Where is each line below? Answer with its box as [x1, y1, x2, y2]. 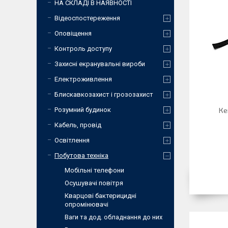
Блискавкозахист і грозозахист [54, 91, 153, 98]
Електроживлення [54, 75, 112, 83]
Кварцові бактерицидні [65, 192, 136, 199]
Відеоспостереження [54, 14, 120, 22]
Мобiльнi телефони [65, 166, 124, 174]
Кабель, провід [54, 121, 101, 129]
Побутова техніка [54, 152, 108, 159]
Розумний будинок [54, 106, 111, 113]
